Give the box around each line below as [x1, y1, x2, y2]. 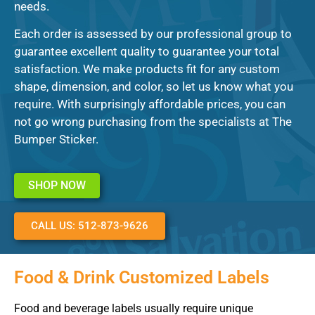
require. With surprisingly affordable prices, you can [14, 97, 285, 112]
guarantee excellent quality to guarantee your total [14, 44, 279, 59]
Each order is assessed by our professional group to [14, 27, 292, 41]
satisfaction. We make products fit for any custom [14, 62, 280, 77]
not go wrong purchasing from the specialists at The [14, 115, 292, 129]
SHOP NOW [28, 178, 86, 192]
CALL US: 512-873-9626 [31, 219, 148, 232]
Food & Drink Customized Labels [14, 267, 269, 288]
